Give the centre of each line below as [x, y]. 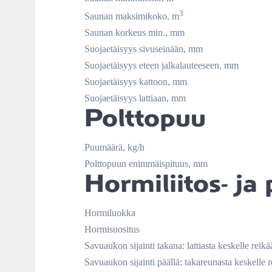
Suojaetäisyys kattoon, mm [136, 81]
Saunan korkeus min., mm [134, 32]
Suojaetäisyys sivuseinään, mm [144, 49]
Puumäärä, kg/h [114, 147]
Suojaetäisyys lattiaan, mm [135, 98]
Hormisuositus [112, 229]
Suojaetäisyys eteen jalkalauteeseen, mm [161, 65]
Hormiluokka [110, 212]
